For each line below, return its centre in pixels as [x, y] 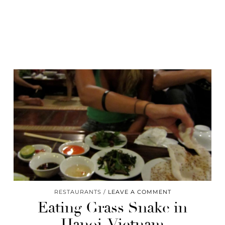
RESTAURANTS [78, 192]
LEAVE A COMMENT [139, 192]
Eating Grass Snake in [113, 207]
